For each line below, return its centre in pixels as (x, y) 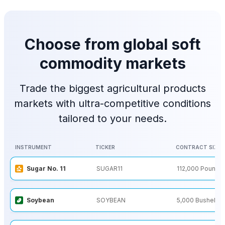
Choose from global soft (113, 44)
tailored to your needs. (113, 119)
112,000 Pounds (200, 169)
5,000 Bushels (198, 200)
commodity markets (113, 64)
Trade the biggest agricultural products (113, 89)
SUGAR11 (109, 169)
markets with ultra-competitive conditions (113, 104)
